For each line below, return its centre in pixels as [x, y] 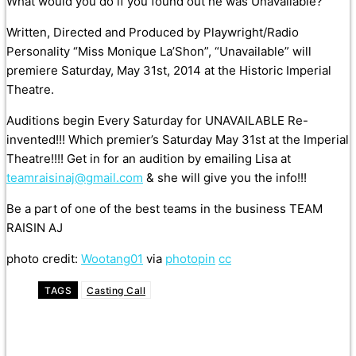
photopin [190, 259]
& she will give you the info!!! [225, 178]
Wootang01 [112, 259]
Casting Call [116, 291]
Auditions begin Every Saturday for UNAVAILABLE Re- [157, 121]
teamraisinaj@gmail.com [75, 178]
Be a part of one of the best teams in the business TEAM [164, 209]
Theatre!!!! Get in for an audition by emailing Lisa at [149, 159]
